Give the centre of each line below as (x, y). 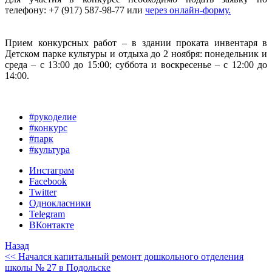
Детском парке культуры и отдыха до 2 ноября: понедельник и (136, 53)
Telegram (47, 214)
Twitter (43, 192)
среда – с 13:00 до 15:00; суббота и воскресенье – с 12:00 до (136, 64)
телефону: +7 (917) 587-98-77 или (75, 10)
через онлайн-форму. (188, 10)
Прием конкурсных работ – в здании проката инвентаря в (136, 42)
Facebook (48, 181)
